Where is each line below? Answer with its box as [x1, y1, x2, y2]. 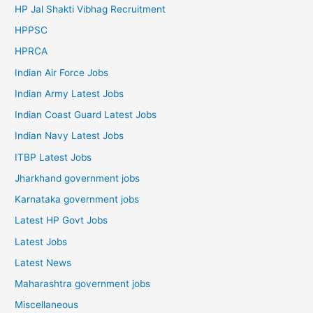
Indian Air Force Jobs [15, 66, 109, 78]
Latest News [15, 256, 72, 268]
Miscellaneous [15, 299, 79, 311]
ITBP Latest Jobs [15, 151, 92, 163]
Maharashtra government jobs [15, 278, 151, 290]
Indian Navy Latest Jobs [15, 130, 124, 142]
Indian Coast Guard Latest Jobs [15, 109, 157, 121]
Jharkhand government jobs [15, 172, 140, 184]
